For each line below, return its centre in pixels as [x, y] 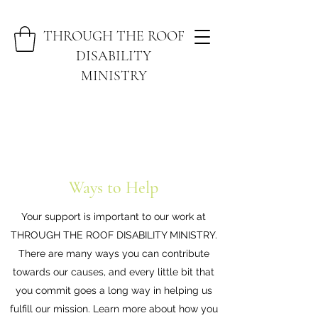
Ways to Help [114, 188]
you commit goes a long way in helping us [114, 290]
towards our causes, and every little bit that [114, 272]
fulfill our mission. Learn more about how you [114, 309]
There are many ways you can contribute [114, 253]
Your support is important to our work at [114, 216]
